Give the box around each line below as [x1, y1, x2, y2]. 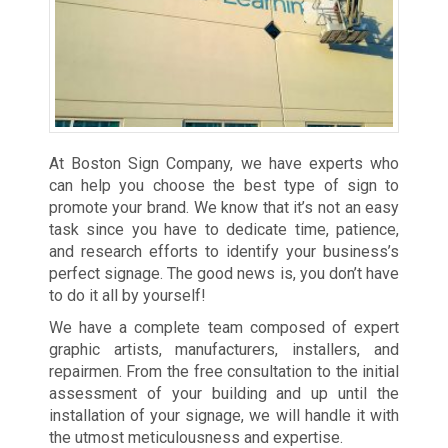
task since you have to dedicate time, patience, [48, 219, 400, 239]
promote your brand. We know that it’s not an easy [48, 197, 400, 217]
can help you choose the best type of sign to [48, 175, 400, 195]
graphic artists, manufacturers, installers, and [48, 339, 400, 359]
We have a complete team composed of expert [48, 317, 400, 337]
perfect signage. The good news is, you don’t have [48, 263, 400, 283]
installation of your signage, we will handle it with [48, 405, 400, 425]
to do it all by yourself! [48, 285, 206, 305]
